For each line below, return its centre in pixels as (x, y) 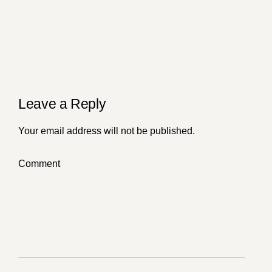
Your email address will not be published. (107, 131)
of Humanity (131, 18)
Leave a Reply (62, 104)
